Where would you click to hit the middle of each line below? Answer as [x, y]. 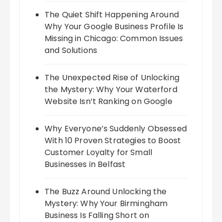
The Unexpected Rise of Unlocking [112, 78]
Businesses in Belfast [85, 165]
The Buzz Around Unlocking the [106, 192]
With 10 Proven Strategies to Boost [113, 141]
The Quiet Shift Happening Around [112, 15]
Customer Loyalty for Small [98, 153]
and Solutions [71, 51]
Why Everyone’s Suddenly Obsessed [116, 129]
